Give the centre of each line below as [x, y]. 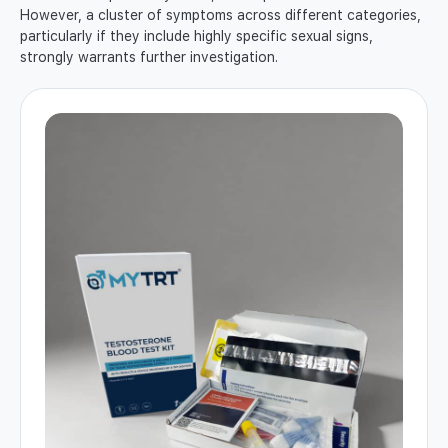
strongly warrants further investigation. [149, 57]
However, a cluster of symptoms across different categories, [220, 15]
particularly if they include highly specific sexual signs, [196, 36]
